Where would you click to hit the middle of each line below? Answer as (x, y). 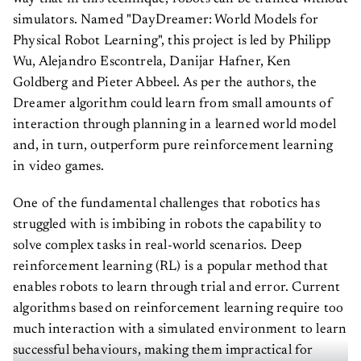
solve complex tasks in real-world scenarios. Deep (158, 240)
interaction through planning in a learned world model (175, 119)
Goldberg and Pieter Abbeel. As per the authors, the (165, 77)
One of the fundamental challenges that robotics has (166, 198)
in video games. (59, 161)
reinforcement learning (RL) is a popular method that (170, 261)
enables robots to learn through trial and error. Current (177, 282)
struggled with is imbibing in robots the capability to (168, 219)
